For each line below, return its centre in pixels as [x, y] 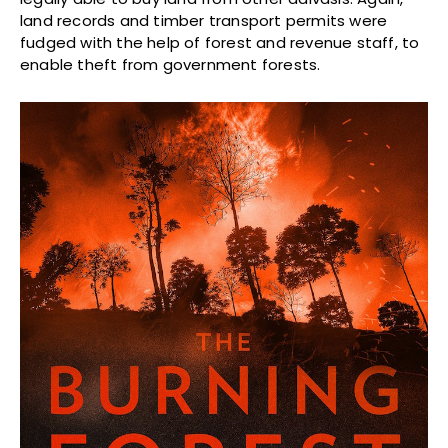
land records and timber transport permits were [204, 21]
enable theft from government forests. [170, 65]
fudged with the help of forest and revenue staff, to [220, 43]
